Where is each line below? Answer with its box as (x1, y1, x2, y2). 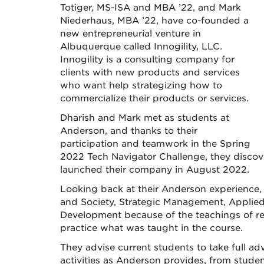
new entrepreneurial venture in (60, 28, 201, 39)
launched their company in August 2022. (60, 164, 249, 176)
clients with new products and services (60, 67, 240, 78)
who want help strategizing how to (60, 80, 222, 91)
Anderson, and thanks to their (60, 126, 197, 137)
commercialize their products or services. (60, 93, 249, 104)
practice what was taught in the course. (60, 223, 243, 234)
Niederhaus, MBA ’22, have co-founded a (60, 15, 249, 27)
